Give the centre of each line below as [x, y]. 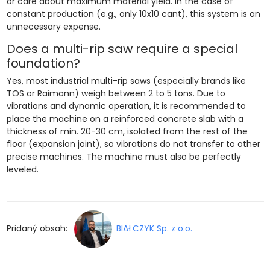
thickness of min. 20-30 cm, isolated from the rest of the [127, 131]
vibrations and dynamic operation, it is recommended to [126, 106]
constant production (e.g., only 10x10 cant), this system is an [133, 14]
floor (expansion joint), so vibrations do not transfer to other [133, 144]
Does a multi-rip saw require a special [122, 49]
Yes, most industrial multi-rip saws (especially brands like [126, 80]
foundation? [43, 63]
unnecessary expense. [53, 26]
